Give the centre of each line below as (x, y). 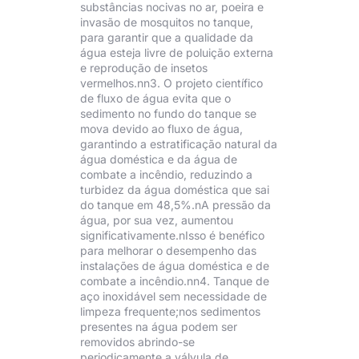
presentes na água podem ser (159, 326)
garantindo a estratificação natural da (179, 143)
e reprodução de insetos (144, 67)
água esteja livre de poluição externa (177, 52)
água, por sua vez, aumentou (157, 220)
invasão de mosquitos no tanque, (167, 22)
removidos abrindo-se (137, 341)
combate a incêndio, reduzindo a (166, 174)
